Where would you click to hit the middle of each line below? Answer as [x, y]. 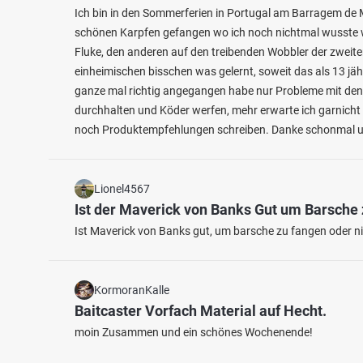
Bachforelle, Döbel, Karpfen [116, 250]
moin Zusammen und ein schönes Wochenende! [194, 332]
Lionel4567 [122, 189]
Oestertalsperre [100, 214]
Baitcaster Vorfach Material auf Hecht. [201, 311]
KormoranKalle [132, 290]
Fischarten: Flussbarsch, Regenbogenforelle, [159, 233]
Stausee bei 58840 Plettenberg [128, 264]
